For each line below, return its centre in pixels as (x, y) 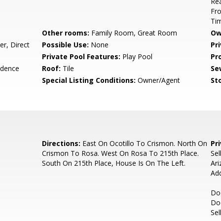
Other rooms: (66, 33)
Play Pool (137, 56)
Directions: (61, 143)
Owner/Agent (158, 80)
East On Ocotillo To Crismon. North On (144, 143)
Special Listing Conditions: (89, 80)
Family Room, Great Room (133, 33)
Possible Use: (66, 45)
